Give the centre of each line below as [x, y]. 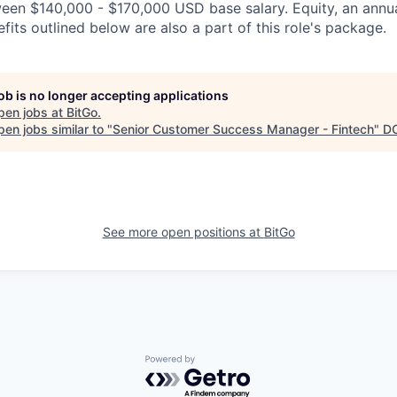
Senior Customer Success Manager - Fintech [243, 129]
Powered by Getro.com [222, 364]
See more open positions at [183, 232]
